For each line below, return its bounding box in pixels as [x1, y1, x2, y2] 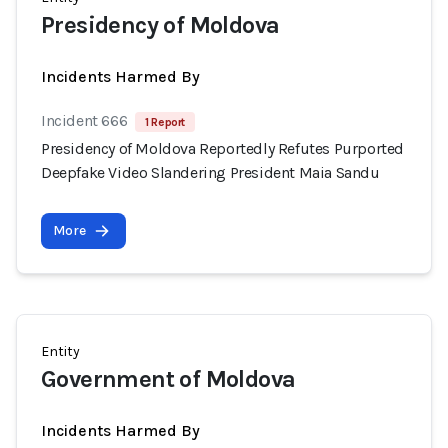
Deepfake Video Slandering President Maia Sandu [41, 163, 380, 182]
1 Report [145, 115, 186, 129]
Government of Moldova [41, 365, 296, 393]
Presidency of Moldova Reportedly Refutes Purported [41, 139, 405, 158]
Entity [41, 343, 80, 360]
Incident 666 [41, 111, 128, 130]
